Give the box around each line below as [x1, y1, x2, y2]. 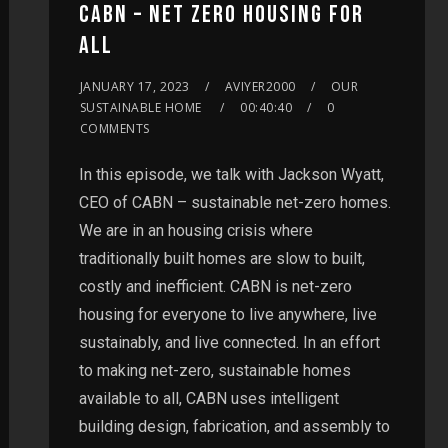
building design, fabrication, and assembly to [78, 416, 390, 436]
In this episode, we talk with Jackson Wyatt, [78, 164, 384, 184]
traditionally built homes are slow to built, [78, 248, 365, 268]
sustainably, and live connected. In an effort [78, 332, 380, 352]
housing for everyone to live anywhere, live [78, 304, 377, 324]
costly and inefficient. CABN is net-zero [78, 276, 352, 296]
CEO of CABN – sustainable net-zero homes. [78, 192, 391, 212]
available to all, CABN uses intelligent [78, 388, 339, 408]
